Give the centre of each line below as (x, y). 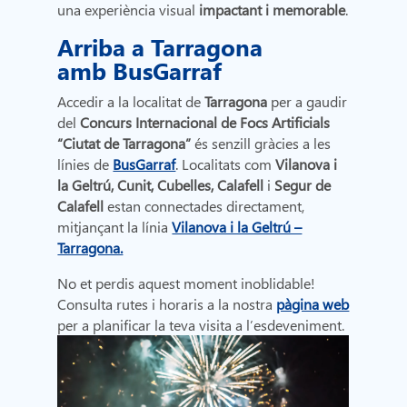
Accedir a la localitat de (129, 102)
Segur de (301, 185)
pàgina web (313, 304)
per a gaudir (308, 102)
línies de (84, 164)
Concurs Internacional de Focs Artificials (205, 123)
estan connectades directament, (204, 206)
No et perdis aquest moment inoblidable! (187, 283)
